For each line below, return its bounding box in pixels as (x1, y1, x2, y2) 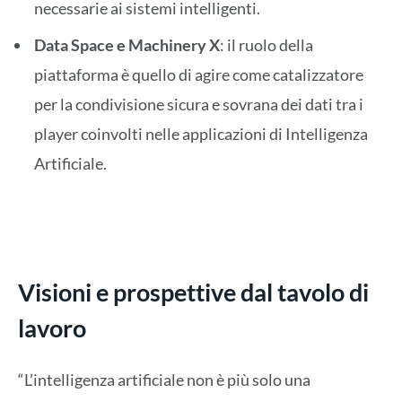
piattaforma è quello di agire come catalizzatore (34, 64, 363, 84)
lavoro (18, 313, 86, 344)
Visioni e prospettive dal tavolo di (18, 277, 369, 308)
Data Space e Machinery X (34, 34, 220, 55)
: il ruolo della (220, 34, 313, 55)
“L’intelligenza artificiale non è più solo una (18, 369, 310, 389)
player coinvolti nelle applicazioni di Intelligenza (34, 123, 368, 144)
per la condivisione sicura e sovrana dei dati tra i (34, 93, 363, 114)
